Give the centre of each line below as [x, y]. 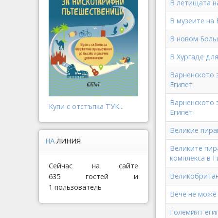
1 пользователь [75, 187]
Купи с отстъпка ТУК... [86, 106]
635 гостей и [93, 176]
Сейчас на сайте [93, 165]
